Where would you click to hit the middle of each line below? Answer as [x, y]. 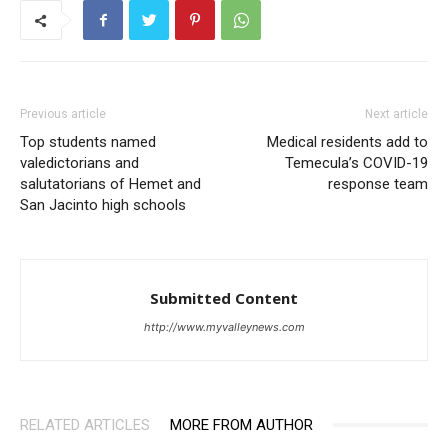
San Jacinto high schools [103, 204]
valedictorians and [79, 162]
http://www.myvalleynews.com [224, 326]
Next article [396, 113]
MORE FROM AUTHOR [241, 424]
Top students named [88, 141]
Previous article [63, 113]
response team [378, 183]
